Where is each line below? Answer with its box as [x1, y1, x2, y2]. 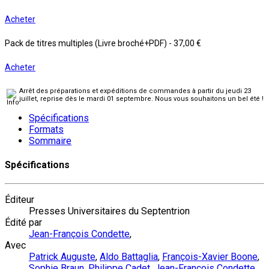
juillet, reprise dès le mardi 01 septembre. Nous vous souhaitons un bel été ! [19, 94, 264, 103]
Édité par [5, 217, 42, 229]
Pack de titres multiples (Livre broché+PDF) [5, 38, 169, 48]
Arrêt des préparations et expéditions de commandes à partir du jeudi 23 [19, 86, 251, 95]
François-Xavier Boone [162, 251, 258, 263]
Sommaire [29, 134, 71, 147]
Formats [29, 123, 64, 135]
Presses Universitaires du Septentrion [29, 205, 190, 217]
